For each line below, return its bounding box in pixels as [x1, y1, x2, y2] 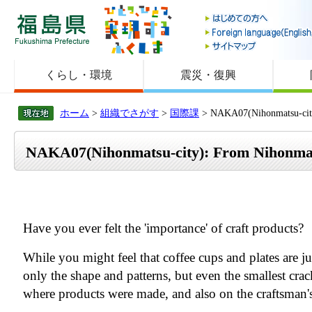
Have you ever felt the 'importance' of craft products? [22, 220, 304, 235]
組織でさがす [100, 107, 159, 118]
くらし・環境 [45, 69, 113, 81]
